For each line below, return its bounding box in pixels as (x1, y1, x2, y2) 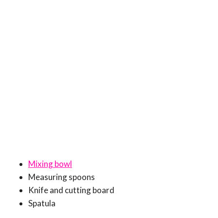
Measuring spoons (28, 171, 95, 182)
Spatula (28, 198, 55, 208)
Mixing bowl (28, 158, 72, 169)
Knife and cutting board (28, 184, 114, 195)
